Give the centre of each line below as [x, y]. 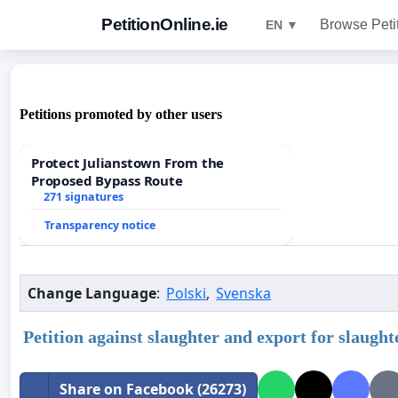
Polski [187, 294]
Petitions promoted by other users [121, 115]
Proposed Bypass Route [107, 181]
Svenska [244, 294]
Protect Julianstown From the [128, 163]
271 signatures [83, 197]
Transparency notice [100, 226]
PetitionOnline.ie [165, 24]
